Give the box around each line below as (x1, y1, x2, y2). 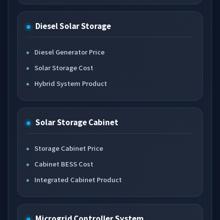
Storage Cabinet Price (34, 143, 103, 153)
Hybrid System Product (34, 79, 107, 88)
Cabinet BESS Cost (34, 159, 93, 168)
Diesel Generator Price (34, 47, 105, 56)
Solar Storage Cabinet (35, 117, 118, 127)
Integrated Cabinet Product (34, 175, 122, 184)
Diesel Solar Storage (35, 21, 111, 31)
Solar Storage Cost (34, 63, 93, 72)
